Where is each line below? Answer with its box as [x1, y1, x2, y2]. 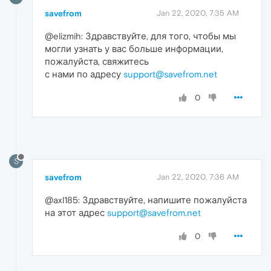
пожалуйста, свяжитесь [45, 56, 149, 67]
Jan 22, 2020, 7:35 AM [157, 8, 239, 18]
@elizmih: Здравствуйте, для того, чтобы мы [45, 31, 236, 42]
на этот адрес [45, 207, 107, 218]
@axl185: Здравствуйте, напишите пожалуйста [45, 195, 247, 206]
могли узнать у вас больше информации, [45, 44, 223, 54]
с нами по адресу [45, 69, 123, 80]
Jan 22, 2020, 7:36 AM [157, 172, 239, 182]
